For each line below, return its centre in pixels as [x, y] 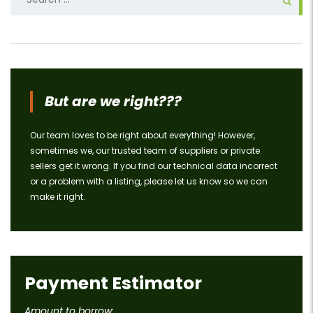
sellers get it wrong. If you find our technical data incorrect [154, 166]
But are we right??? [113, 102]
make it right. [58, 197]
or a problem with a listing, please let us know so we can [149, 182]
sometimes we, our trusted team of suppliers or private [145, 151]
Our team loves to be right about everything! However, [143, 136]
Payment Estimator [113, 284]
